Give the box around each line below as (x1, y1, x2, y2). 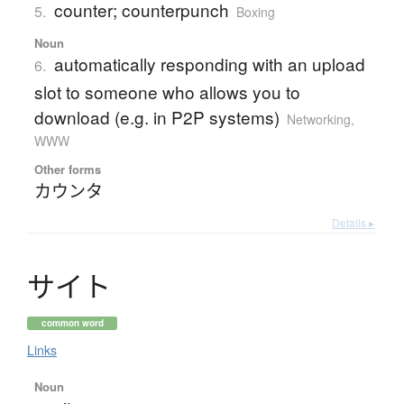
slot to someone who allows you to (33, 79, 300, 105)
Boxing (235, 3, 275, 22)
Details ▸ (332, 215, 374, 231)
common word (41, 317, 104, 330)
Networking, (286, 110, 354, 129)
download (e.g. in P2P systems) (33, 105, 280, 130)
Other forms (33, 161, 101, 179)
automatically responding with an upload (53, 51, 365, 77)
